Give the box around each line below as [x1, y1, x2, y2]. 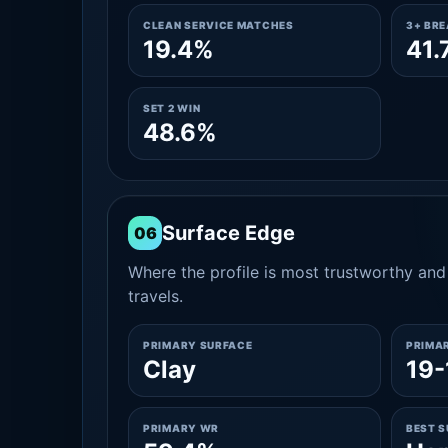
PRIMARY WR [143, 422, 219, 434]
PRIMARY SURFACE [143, 339, 253, 351]
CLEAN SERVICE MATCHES [143, 19, 294, 31]
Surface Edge [162, 221, 295, 245]
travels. [128, 286, 183, 306]
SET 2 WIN [143, 102, 201, 114]
